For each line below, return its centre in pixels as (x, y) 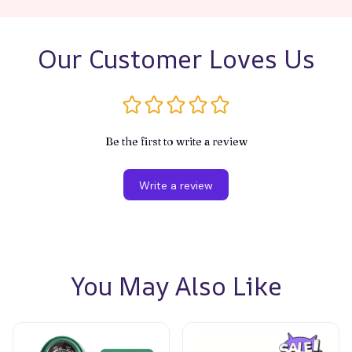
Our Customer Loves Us (176, 59)
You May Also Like (176, 286)
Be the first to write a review (176, 142)
